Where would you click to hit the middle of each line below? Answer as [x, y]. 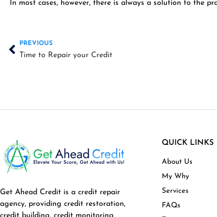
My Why [176, 176]
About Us [177, 162]
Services [175, 191]
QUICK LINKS [188, 143]
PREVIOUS [36, 43]
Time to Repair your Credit [66, 55]
